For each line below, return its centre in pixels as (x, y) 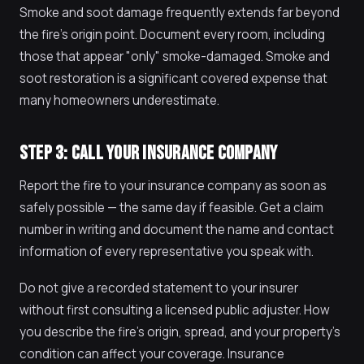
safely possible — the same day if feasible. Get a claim (171, 208)
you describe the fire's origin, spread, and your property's (180, 332)
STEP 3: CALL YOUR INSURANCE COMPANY (149, 153)
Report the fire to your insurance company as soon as (173, 186)
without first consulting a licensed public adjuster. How (175, 310)
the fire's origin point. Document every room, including (172, 35)
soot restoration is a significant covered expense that (173, 78)
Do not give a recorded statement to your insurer (159, 288)
